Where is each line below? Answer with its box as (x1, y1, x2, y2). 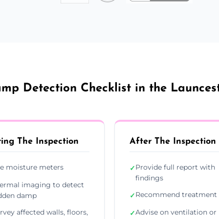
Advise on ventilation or (135, 207, 217, 217)
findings (135, 173, 163, 182)
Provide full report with (135, 162, 215, 172)
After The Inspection (130, 136, 216, 146)
